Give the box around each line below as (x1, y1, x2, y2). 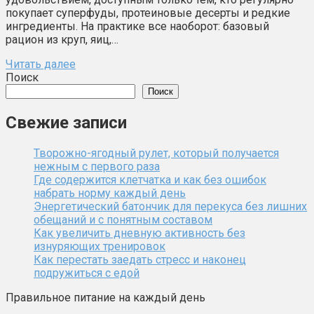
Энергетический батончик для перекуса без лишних (34, 199, 307, 213)
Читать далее (6, 57, 76, 71)
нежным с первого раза (34, 159, 160, 173)
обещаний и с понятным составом (34, 212, 212, 226)
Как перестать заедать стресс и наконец (34, 252, 246, 266)
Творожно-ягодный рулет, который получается (34, 146, 279, 160)
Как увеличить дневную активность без (34, 226, 245, 240)
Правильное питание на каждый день (6, 290, 205, 304)
